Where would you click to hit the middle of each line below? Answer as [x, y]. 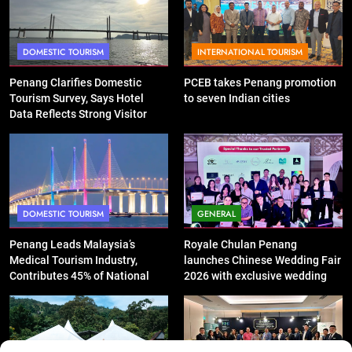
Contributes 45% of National [79, 275]
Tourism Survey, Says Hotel [77, 98]
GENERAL [216, 213]
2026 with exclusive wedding [255, 275]
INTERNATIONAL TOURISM [250, 51]
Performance [42, 129]
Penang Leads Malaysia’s [72, 244]
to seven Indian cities [237, 98]
